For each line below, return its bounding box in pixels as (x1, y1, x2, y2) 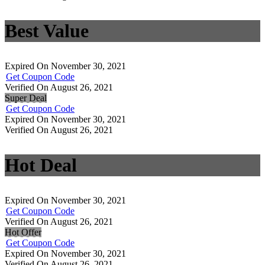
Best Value (5, 20, 89, 42)
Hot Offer (5, 227, 41, 238)
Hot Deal (5, 154, 77, 176)
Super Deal (5, 93, 47, 104)
